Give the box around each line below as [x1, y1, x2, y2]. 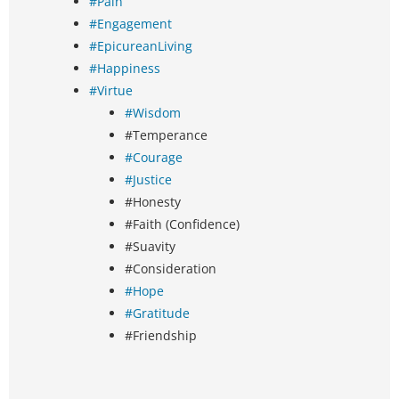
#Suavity [125, 238, 175, 255]
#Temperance [125, 126, 208, 143]
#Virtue [89, 82, 133, 99]
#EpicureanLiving [89, 37, 192, 54]
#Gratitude [125, 305, 190, 322]
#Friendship [125, 327, 197, 344]
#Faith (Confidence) [125, 216, 240, 232]
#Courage [125, 149, 183, 166]
